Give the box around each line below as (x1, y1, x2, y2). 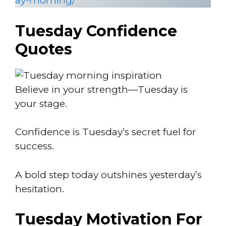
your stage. (15, 97, 67, 109)
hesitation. (15, 183, 64, 195)
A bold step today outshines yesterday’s (15, 168, 202, 181)
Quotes (15, 39, 72, 59)
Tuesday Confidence (15, 21, 177, 40)
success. (15, 140, 54, 152)
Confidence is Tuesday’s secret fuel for (15, 126, 196, 138)
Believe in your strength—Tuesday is (15, 83, 188, 95)
